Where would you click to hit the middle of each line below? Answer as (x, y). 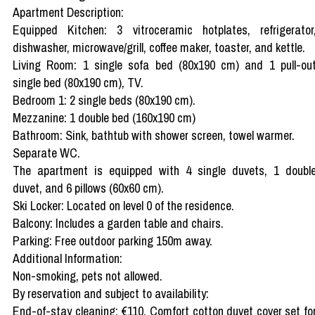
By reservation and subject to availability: (111, 293)
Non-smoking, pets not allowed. (88, 276)
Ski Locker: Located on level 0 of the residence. (123, 205)
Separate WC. (46, 153)
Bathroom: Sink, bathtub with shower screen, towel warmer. (154, 135)
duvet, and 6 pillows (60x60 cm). (88, 188)
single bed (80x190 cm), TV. (78, 82)
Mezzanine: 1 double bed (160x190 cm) (104, 117)
